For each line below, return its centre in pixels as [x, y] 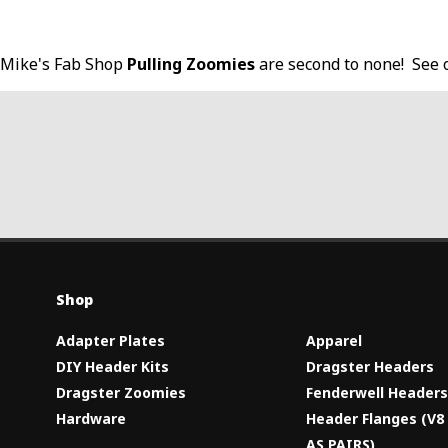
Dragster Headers [370, 366]
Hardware [91, 418]
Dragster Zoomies [121, 392]
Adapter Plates [111, 340]
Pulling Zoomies [191, 63]
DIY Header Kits [113, 366]
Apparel [334, 340]
